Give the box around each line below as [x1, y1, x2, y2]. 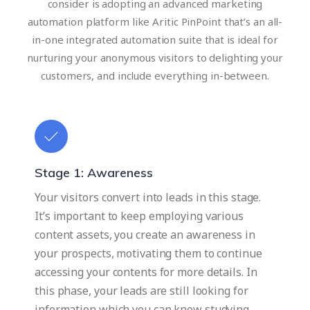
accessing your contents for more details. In [35, 264, 257, 280]
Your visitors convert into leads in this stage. [35, 190, 262, 206]
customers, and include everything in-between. [41, 69, 269, 83]
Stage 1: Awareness [35, 165, 153, 181]
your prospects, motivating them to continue [35, 246, 262, 262]
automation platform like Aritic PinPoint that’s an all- [27, 15, 283, 29]
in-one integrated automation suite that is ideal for [32, 33, 278, 47]
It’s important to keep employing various [35, 208, 244, 224]
